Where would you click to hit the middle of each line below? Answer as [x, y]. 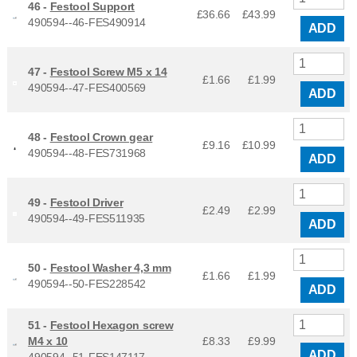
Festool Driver [86, 202]
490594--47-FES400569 [87, 87]
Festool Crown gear [101, 137]
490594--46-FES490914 [87, 22]
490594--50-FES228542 [87, 283]
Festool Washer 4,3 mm [110, 267]
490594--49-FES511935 [87, 218]
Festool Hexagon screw [112, 325]
